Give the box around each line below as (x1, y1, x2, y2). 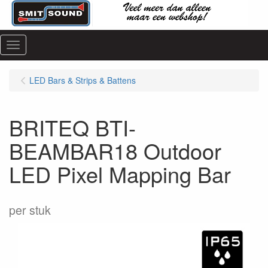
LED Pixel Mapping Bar (9, 159, 231, 189)
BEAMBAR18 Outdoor (9, 135, 221, 166)
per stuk (9, 202, 51, 218)
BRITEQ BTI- (9, 112, 136, 142)
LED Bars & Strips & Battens (29, 74, 136, 86)
